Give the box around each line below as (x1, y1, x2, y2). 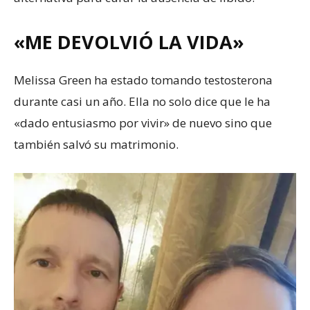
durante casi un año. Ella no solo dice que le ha (14, 93, 271, 109)
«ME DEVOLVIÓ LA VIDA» (14, 28, 244, 55)
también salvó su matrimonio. (14, 136, 179, 152)
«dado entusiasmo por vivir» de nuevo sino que (14, 114, 272, 131)
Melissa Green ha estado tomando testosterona (14, 71, 273, 88)
